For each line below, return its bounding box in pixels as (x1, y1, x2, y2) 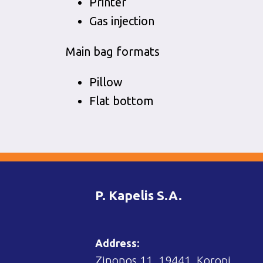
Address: (95, 237, 139, 249)
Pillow (89, 75, 123, 89)
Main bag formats (66, 45, 160, 58)
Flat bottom (89, 94, 154, 107)
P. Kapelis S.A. (95, 188, 182, 203)
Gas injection (89, 14, 154, 28)
